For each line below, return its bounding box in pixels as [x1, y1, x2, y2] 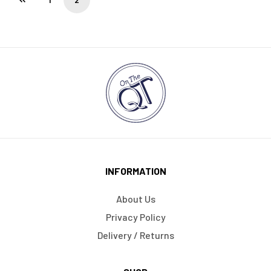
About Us [116, 192, 155, 204]
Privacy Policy [105, 211, 166, 223]
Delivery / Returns [97, 229, 174, 241]
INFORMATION [105, 165, 166, 177]
